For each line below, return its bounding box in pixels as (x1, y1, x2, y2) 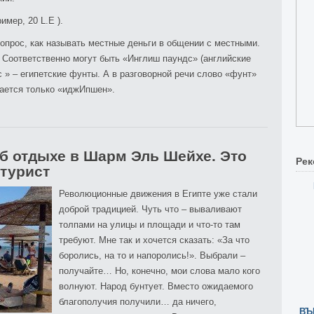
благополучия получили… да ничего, (59, 296, 217, 307)
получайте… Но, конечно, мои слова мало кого (59, 266, 260, 276)
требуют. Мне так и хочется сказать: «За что (59, 235, 250, 245)
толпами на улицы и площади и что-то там (59, 219, 240, 230)
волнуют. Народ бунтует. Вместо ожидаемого (59, 281, 253, 292)
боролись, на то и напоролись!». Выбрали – (59, 250, 245, 261)
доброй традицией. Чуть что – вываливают (59, 204, 242, 214)
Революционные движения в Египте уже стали (59, 189, 257, 199)
